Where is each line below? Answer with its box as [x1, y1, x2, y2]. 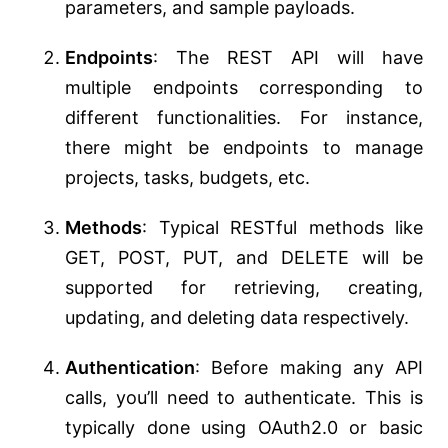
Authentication [65, 357, 195, 379]
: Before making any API [195, 357, 423, 379]
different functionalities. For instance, [65, 107, 423, 129]
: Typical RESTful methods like [142, 217, 423, 239]
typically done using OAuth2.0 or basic [65, 417, 423, 439]
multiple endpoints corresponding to [65, 77, 423, 99]
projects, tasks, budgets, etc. [65, 167, 310, 189]
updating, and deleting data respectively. [65, 307, 409, 329]
